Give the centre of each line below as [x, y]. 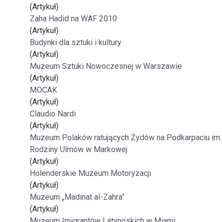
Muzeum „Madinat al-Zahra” [77, 197]
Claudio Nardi [53, 114]
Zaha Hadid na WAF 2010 [73, 19]
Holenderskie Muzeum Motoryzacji [90, 173]
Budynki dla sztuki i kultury [76, 42]
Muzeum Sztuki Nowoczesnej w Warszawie [106, 66]
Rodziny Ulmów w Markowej [79, 149]
